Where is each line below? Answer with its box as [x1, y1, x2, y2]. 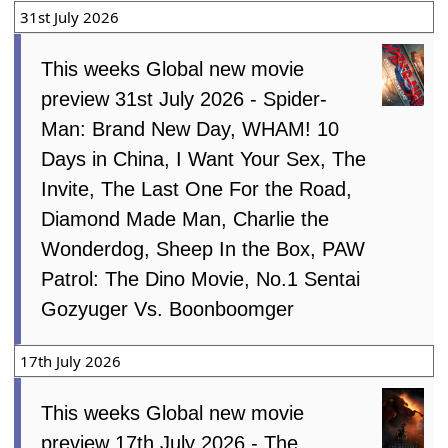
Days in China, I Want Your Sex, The [41, 147, 367, 170]
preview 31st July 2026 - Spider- [41, 87, 328, 110]
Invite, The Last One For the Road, [41, 177, 353, 200]
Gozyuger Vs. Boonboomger [41, 297, 295, 320]
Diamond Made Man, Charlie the [41, 207, 330, 230]
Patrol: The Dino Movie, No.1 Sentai [41, 267, 361, 290]
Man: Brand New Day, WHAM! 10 [41, 117, 340, 140]
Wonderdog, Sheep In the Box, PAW [41, 237, 366, 260]
